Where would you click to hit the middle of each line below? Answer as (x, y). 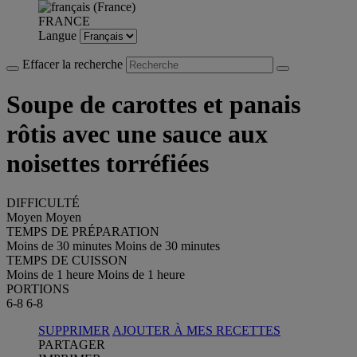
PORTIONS (38, 288)
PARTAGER (72, 344)
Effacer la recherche (74, 64)
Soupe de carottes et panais (153, 105)
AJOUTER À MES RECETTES (196, 330)
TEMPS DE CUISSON (67, 260)
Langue (59, 35)
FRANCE (64, 21)
